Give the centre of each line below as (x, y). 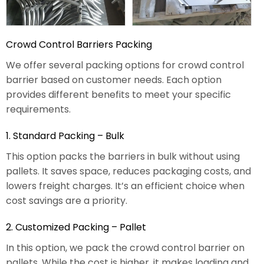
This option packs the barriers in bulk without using (123, 157)
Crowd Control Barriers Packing (79, 45)
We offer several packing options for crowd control (125, 65)
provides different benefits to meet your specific (118, 95)
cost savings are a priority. (67, 201)
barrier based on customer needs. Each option (114, 80)
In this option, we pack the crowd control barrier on (125, 248)
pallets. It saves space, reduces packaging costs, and (128, 171)
